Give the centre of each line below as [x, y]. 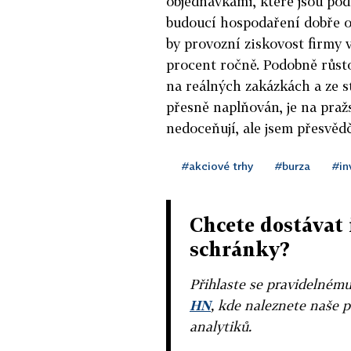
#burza [293, 166]
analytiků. [221, 326]
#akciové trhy [217, 166]
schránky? [240, 249]
